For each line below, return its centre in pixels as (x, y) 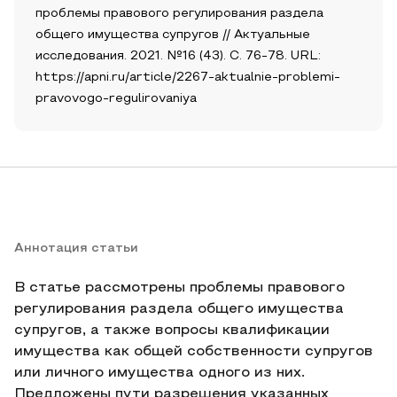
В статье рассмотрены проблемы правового (179, 288)
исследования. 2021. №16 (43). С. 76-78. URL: (178, 56)
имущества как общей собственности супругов (194, 352)
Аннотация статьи (76, 249)
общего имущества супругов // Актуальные (173, 35)
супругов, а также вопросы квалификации (172, 331)
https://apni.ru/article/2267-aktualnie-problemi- (188, 78)
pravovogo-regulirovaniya (116, 99)
